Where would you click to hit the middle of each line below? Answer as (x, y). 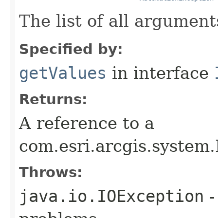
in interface (160, 73)
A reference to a (87, 123)
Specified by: (71, 49)
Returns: (53, 99)
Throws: (51, 172)
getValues (63, 73)
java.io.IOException (111, 196)
